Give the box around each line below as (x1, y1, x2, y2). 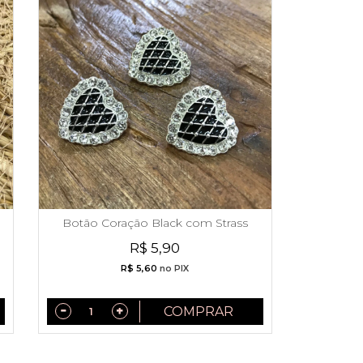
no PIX (157, 263, 190, 274)
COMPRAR (163, 303, 233, 319)
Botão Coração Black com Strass (62, 215, 248, 230)
